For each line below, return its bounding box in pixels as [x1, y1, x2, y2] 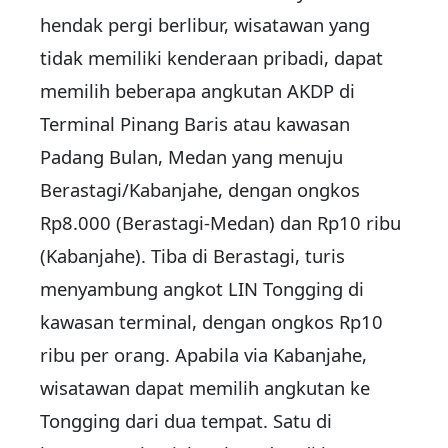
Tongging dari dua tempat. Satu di [40, 408, 332, 434]
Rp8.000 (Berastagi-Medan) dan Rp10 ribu [40, 210, 401, 236]
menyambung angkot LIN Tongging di [40, 276, 364, 302]
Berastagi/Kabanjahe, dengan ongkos [40, 177, 360, 203]
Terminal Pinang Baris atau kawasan [40, 111, 350, 137]
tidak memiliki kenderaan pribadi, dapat [40, 45, 383, 71]
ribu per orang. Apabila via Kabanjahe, [40, 342, 367, 368]
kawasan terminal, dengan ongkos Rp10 [40, 309, 383, 335]
